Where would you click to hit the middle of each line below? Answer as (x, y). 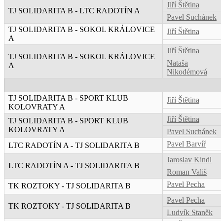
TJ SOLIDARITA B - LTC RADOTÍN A (74, 11)
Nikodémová (187, 72)
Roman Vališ (187, 172)
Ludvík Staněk (190, 213)
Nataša (177, 63)
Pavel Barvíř (186, 144)
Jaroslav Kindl (189, 160)
